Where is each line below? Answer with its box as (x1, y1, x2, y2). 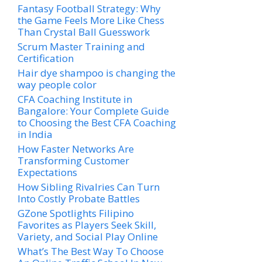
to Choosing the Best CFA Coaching (18, 115, 176, 129)
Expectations (18, 165, 77, 179)
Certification (18, 51, 74, 65)
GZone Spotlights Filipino (18, 206, 134, 220)
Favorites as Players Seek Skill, (18, 218, 156, 232)
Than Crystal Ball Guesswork (18, 25, 150, 39)
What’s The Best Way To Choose (18, 244, 164, 258)
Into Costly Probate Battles (18, 191, 140, 205)
